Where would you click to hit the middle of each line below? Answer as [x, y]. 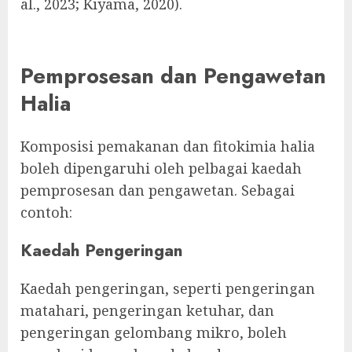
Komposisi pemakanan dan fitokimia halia [168, 146]
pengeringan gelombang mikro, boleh [154, 332]
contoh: [46, 212]
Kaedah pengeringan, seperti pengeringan [168, 288]
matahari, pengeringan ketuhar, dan [147, 310]
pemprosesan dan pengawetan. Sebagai [158, 190]
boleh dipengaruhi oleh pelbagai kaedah [161, 168]
